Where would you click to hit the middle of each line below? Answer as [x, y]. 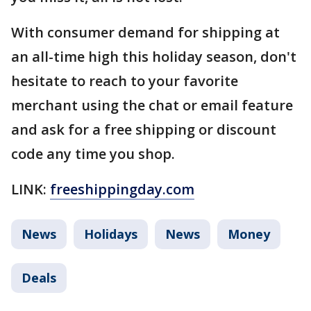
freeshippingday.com [122, 189]
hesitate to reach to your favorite [125, 81]
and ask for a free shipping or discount [144, 129]
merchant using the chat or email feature [152, 105]
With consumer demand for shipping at [145, 32]
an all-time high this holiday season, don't [154, 56]
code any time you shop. [93, 153]
